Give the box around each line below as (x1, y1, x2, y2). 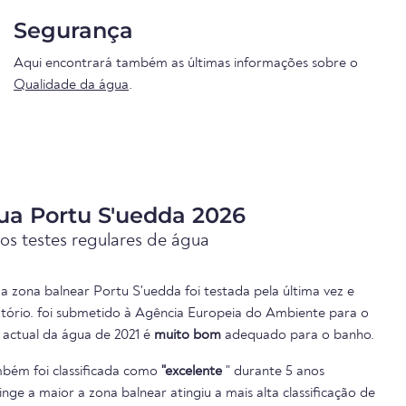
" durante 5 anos (222, 364, 324, 380)
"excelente (161, 364, 222, 380)
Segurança (14, 17, 133, 44)
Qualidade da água (14, 78, 129, 93)
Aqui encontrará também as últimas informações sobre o (14, 56, 358, 72)
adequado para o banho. (221, 328, 374, 343)
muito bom (154, 328, 221, 343)
